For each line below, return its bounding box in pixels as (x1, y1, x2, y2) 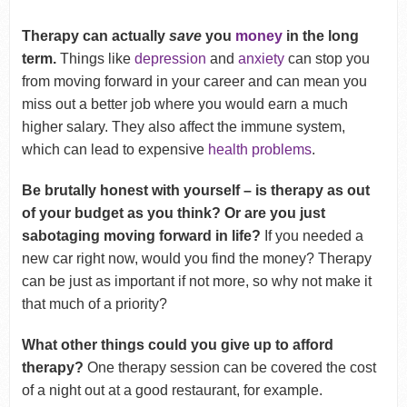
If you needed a (260, 227, 363, 243)
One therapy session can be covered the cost (86, 359, 376, 375)
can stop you (287, 50, 370, 66)
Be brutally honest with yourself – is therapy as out (21, 182, 370, 198)
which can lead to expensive (21, 141, 208, 157)
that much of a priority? (21, 295, 167, 312)
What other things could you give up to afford (21, 336, 333, 352)
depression (134, 50, 210, 66)
